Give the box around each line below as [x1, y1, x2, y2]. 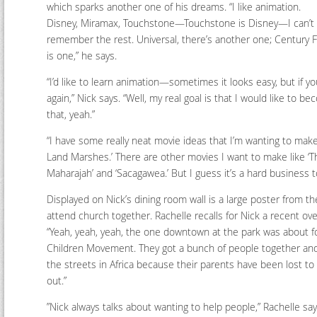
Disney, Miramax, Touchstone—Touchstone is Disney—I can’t [47, 16, 314, 30]
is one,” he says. [47, 49, 117, 62]
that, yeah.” [47, 108, 95, 121]
